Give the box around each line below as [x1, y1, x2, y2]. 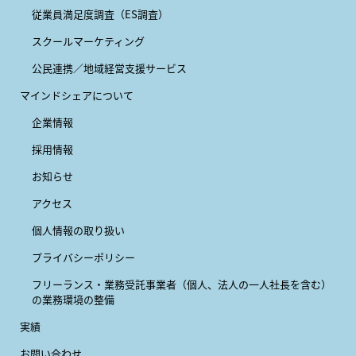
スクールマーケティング [32, 33, 145, 48]
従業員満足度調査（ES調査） [32, 6, 168, 21]
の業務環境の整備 [32, 291, 114, 307]
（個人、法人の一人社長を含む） [176, 276, 331, 292]
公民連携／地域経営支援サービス [32, 60, 187, 75]
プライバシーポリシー [32, 249, 135, 265]
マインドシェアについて [20, 87, 133, 103]
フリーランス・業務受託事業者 [32, 276, 176, 292]
